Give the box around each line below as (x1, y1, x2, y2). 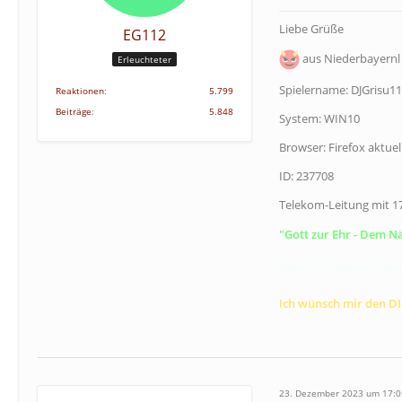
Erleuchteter (118, 52, 171, 66)
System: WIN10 (279, 110, 360, 127)
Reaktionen (56, 84, 104, 97)
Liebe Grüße (279, 21, 344, 37)
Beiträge (56, 105, 92, 118)
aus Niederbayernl (300, 49, 400, 66)
